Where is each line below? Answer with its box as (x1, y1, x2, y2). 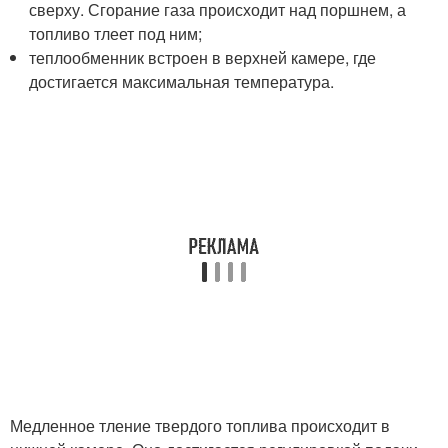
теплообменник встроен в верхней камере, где (29, 46, 377, 69)
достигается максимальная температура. (29, 70, 335, 93)
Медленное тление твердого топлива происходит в (10, 414, 390, 437)
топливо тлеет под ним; (29, 22, 203, 45)
